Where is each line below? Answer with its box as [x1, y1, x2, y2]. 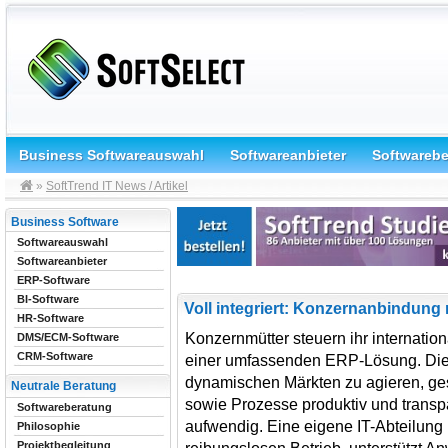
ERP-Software [17, 274, 90, 286]
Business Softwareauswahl [19, 147, 204, 163]
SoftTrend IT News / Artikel [46, 179, 188, 193]
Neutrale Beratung [11, 379, 116, 393]
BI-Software [17, 293, 79, 305]
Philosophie [17, 420, 80, 432]
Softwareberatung [17, 401, 112, 413]
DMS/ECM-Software [17, 331, 119, 343]
